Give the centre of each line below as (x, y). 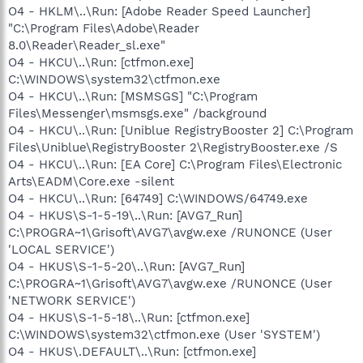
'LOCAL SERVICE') (61, 249)
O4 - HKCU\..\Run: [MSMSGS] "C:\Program (133, 96)
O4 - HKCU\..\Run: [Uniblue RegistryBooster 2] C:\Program (181, 130)
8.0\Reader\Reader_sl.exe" (87, 45)
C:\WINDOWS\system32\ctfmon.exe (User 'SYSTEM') (164, 334)
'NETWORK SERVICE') (72, 300)
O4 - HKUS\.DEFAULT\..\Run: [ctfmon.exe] (132, 351)
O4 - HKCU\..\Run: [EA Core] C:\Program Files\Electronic (175, 164)
